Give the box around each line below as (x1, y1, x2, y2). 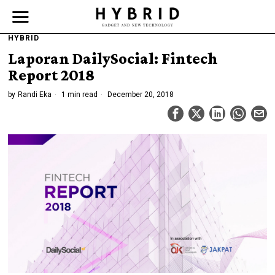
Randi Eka (18, 90, 52, 99)
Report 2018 (8, 66, 95, 84)
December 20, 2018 (106, 90, 174, 99)
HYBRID (8, 34, 40, 42)
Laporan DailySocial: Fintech (8, 50, 219, 68)
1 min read (60, 90, 98, 99)
